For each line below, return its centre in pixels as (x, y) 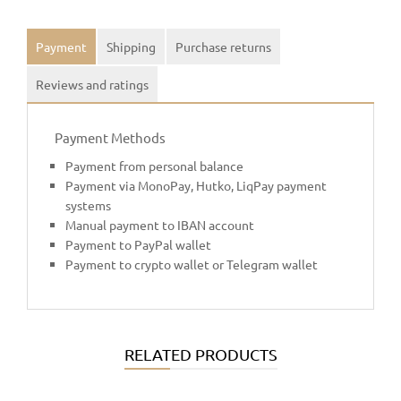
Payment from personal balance (154, 166)
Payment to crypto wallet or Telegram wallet (192, 264)
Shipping (131, 47)
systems (88, 205)
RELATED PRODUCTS (200, 354)
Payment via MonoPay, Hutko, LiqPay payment (196, 186)
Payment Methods (110, 138)
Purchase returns (223, 47)
